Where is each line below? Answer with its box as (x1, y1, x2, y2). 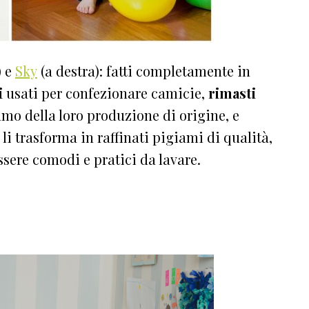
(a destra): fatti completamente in (37, 61, 250, 80)
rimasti (208, 83, 256, 102)
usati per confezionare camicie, (3, 83, 208, 102)
